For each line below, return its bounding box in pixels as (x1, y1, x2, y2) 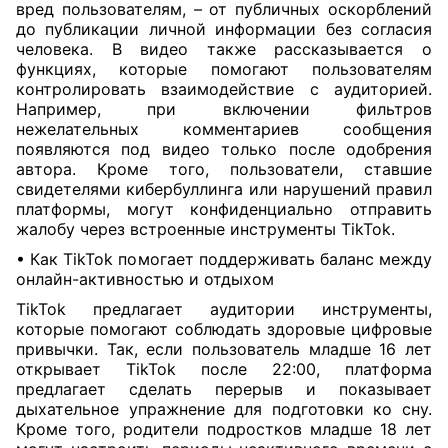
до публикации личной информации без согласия (16, 19, 432, 39)
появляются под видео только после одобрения (16, 139, 432, 159)
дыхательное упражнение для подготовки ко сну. (16, 399, 432, 419)
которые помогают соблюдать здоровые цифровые (16, 319, 432, 339)
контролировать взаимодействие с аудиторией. (16, 79, 432, 99)
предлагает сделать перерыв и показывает (16, 379, 432, 399)
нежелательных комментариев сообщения (16, 119, 432, 139)
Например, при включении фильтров (16, 99, 432, 119)
